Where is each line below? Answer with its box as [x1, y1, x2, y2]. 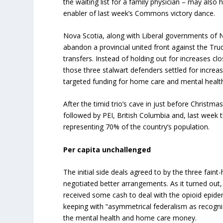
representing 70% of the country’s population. [63, 122, 210, 132]
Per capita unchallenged [63, 144, 151, 154]
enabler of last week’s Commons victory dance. [63, 8, 216, 18]
